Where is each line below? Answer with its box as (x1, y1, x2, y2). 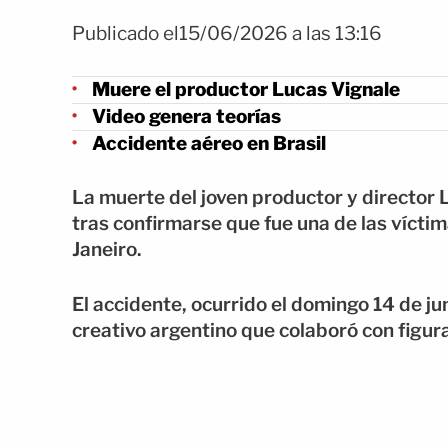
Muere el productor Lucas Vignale (92, 77, 400, 101)
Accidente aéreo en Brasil (92, 131, 326, 155)
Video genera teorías (92, 104, 281, 128)
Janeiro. (72, 238, 142, 261)
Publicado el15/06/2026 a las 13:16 (72, 22, 382, 45)
